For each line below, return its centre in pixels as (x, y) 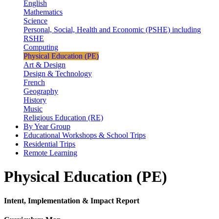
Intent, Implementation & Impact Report (72, 200)
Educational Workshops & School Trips (85, 135)
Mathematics (43, 12)
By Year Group (47, 126)
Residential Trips (49, 144)
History (35, 100)
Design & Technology (58, 73)
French (34, 82)
